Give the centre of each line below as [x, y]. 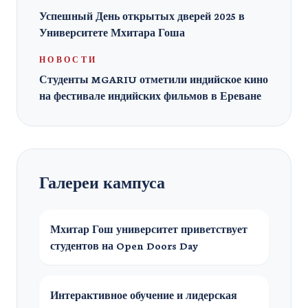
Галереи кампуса [102, 182]
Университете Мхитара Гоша [112, 33]
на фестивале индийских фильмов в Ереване [150, 96]
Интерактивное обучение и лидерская [144, 295]
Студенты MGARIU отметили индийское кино [154, 79]
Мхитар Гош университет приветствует [149, 229]
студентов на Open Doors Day [124, 246]
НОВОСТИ [68, 60]
